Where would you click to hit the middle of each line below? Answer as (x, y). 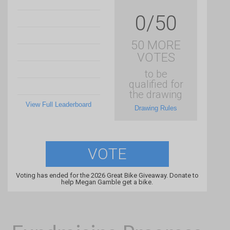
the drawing (156, 95)
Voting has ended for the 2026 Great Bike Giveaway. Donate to (107, 176)
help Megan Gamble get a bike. (107, 182)
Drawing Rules (156, 108)
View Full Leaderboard (59, 105)
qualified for (156, 84)
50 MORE (156, 45)
